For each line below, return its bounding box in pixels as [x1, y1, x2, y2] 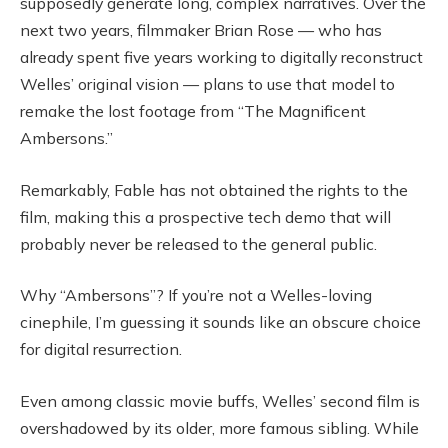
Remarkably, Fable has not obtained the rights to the [20, 179, 408, 200]
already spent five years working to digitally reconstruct [20, 47, 423, 68]
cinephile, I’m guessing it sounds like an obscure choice [20, 312, 421, 333]
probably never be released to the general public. [20, 233, 377, 254]
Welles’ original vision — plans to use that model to [20, 74, 395, 95]
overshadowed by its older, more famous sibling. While [20, 417, 419, 438]
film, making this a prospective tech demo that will [20, 206, 391, 227]
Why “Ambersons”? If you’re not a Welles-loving [20, 285, 372, 306]
